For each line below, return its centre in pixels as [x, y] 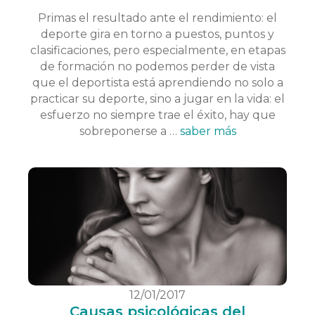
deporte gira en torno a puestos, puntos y [157, 34]
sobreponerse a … [129, 131]
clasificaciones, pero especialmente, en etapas [157, 50]
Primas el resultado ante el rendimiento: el [157, 18]
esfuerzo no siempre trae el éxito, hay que [157, 115]
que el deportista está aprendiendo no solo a [157, 82]
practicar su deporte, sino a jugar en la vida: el [157, 98]
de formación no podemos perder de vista [157, 66]
